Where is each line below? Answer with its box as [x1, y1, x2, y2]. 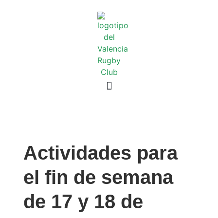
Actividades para [23, 142, 178, 163]
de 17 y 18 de [23, 191, 143, 212]
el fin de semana [23, 166, 173, 188]
